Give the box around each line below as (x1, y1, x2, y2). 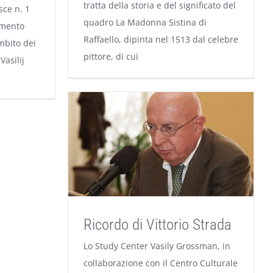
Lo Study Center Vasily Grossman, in (83, 240, 230, 252)
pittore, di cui (83, 50, 138, 62)
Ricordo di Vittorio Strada (83, 216, 232, 234)
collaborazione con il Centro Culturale (83, 257, 238, 269)
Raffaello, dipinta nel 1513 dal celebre (83, 33, 238, 45)
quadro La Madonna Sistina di (83, 16, 207, 28)
